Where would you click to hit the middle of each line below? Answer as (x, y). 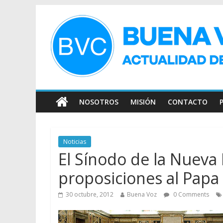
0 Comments (190, 194)
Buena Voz (142, 194)
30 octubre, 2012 (90, 194)
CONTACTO (188, 102)
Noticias (75, 142)
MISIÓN (143, 102)
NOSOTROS (99, 102)
